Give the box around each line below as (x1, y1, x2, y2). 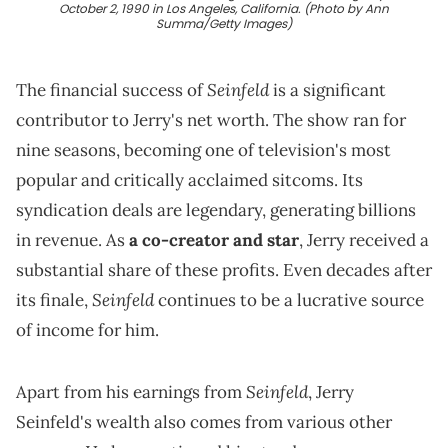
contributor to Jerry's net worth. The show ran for (16, 109, 406, 132)
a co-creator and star (125, 229, 299, 252)
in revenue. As (16, 229, 125, 252)
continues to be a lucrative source (154, 289, 424, 312)
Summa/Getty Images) (156, 15, 292, 33)
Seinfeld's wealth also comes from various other (16, 411, 392, 434)
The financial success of (16, 79, 207, 102)
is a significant (269, 79, 386, 102)
